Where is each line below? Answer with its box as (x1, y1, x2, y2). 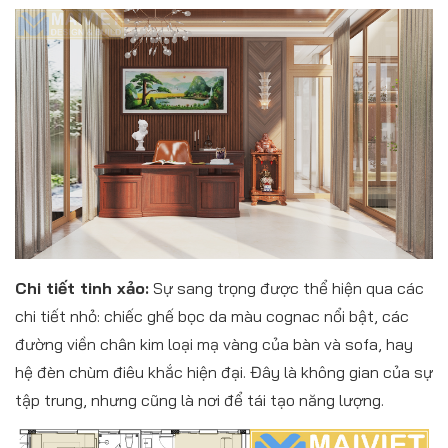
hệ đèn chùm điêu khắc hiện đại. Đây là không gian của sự (15, 362, 433, 383)
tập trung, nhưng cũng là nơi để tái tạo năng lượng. (15, 390, 384, 411)
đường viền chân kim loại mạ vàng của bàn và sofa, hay (15, 334, 413, 355)
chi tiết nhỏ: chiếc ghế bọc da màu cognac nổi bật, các (15, 306, 409, 327)
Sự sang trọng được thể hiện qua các (149, 278, 424, 299)
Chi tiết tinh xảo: (15, 278, 149, 299)
